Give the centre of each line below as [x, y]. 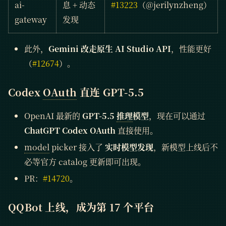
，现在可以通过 [177, 116]
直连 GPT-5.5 [110, 92]
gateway [31, 19]
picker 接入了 [77, 147]
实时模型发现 [129, 147]
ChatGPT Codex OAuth [70, 130]
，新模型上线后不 [186, 147]
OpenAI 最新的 [53, 116]
